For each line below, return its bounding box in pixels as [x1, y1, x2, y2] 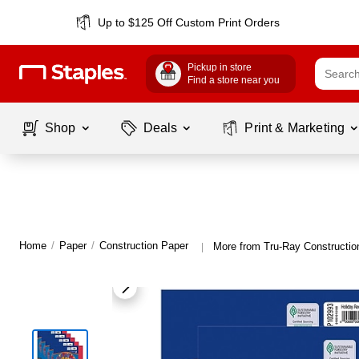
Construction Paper [99, 240, 188, 252]
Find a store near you [188, 75, 280, 86]
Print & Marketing [244, 121, 345, 135]
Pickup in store [188, 62, 252, 73]
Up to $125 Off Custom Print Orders [98, 16, 280, 29]
